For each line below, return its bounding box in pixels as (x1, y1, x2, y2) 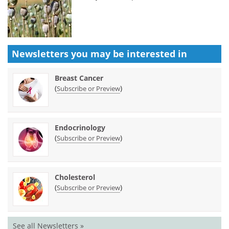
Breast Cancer (55, 73, 103, 83)
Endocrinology (55, 122, 105, 132)
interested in (127, 47, 187, 60)
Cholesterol (55, 172, 95, 182)
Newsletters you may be (12, 47, 127, 60)
